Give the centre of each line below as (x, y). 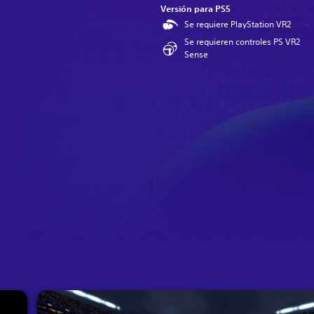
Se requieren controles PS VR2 (242, 42)
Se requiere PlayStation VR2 (238, 24)
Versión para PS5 (196, 8)
